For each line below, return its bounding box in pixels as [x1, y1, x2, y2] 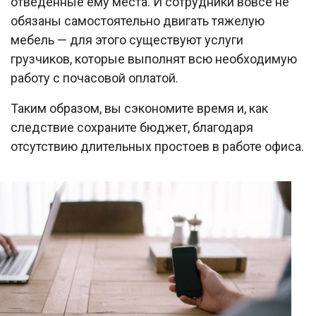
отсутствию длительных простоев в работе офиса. [11, 139, 304, 154]
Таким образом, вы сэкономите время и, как [11, 101, 268, 116]
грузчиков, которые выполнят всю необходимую [11, 51, 297, 67]
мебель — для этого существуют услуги [11, 32, 243, 48]
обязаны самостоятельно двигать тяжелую [11, 13, 265, 29]
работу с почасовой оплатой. [11, 71, 178, 86]
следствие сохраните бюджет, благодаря [11, 120, 253, 135]
